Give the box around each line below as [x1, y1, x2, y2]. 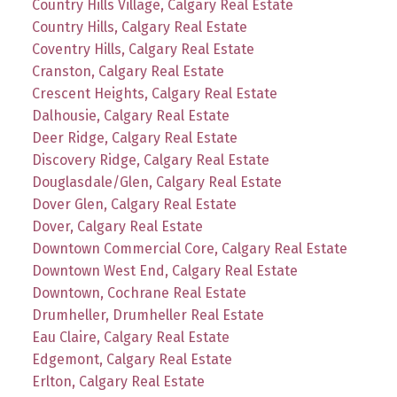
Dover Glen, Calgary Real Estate [31, 195, 237, 213]
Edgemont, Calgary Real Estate [31, 350, 232, 368]
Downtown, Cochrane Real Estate [31, 284, 246, 301]
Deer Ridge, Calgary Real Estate [31, 128, 237, 146]
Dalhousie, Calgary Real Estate [31, 106, 230, 124]
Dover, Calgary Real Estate [31, 217, 203, 235]
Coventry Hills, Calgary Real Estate [31, 40, 254, 58]
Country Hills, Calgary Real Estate [31, 18, 247, 35]
